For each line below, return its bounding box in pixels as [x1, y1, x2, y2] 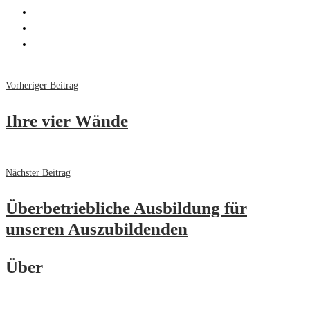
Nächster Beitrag [6, 167, 71, 179]
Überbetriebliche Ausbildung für [6, 199, 247, 218]
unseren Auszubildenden [6, 219, 188, 239]
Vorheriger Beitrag [6, 80, 78, 91]
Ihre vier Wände [6, 111, 128, 131]
